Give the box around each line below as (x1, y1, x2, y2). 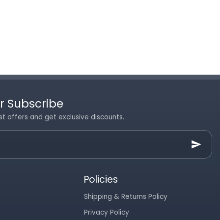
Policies (83, 173, 118, 186)
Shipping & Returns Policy (83, 192, 167, 201)
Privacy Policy (83, 208, 129, 217)
